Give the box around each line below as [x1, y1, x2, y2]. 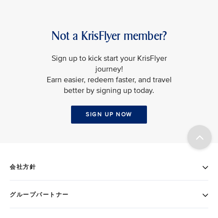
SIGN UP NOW [86, 111, 132, 119]
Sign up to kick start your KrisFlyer [51, 54, 167, 64]
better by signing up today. [64, 86, 154, 96]
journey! [95, 64, 123, 74]
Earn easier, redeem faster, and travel [46, 75, 172, 85]
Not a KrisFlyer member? [51, 29, 167, 43]
